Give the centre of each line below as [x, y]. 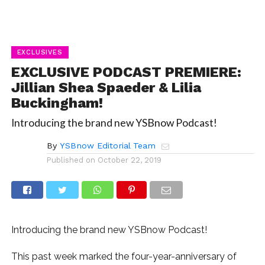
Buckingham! [57, 103]
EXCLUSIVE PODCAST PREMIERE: [126, 72]
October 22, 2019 [129, 160]
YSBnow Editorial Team [107, 146]
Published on [71, 160]
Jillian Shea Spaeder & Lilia [106, 88]
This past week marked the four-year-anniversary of [124, 257]
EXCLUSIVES [40, 53]
